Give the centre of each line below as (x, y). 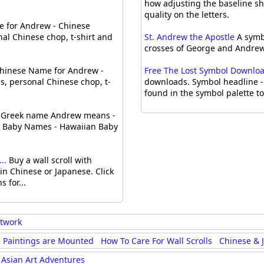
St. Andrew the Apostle (190, 37)
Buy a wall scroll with (49, 160)
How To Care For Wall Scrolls (156, 240)
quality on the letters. (187, 15)
